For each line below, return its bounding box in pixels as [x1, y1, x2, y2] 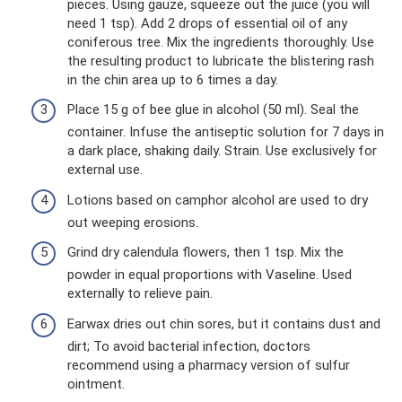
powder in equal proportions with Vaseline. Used [67, 267, 352, 283]
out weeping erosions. [67, 214, 198, 231]
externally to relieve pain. [67, 285, 213, 301]
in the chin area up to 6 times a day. [67, 71, 278, 88]
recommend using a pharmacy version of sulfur [67, 356, 350, 373]
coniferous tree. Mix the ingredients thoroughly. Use [67, 33, 374, 50]
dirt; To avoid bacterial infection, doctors [67, 337, 310, 354]
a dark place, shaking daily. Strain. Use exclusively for [67, 143, 377, 159]
